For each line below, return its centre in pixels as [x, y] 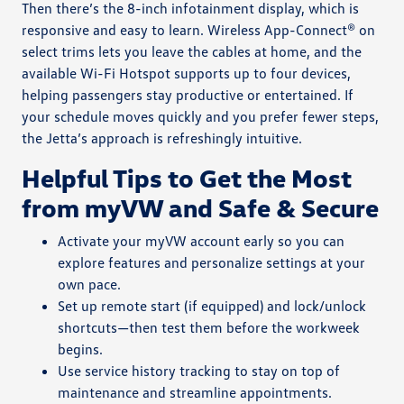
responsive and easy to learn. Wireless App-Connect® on [199, 29]
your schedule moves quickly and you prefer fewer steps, [201, 116]
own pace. [90, 284]
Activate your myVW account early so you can [202, 240]
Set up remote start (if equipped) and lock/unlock [212, 305]
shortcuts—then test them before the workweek [209, 327]
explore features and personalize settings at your [212, 262]
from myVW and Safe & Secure [201, 207]
